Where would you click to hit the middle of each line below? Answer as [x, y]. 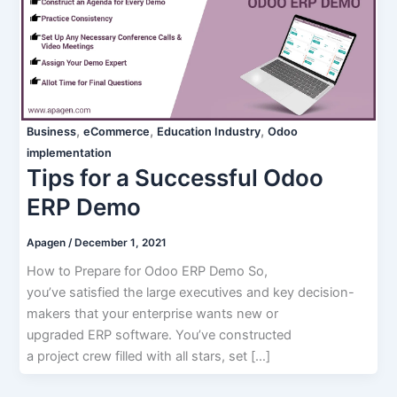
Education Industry [208, 132]
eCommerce [116, 132]
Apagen [47, 242]
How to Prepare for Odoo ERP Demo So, [147, 272]
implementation [69, 153]
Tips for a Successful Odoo [175, 178]
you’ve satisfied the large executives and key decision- [190, 293]
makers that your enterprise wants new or [152, 314]
